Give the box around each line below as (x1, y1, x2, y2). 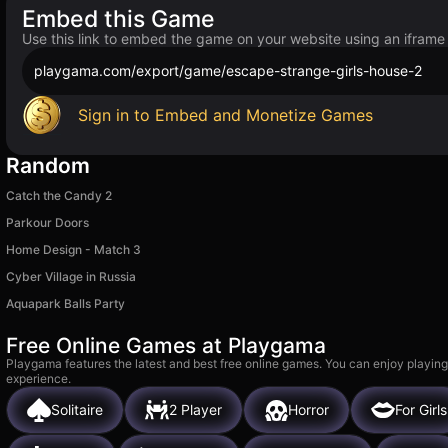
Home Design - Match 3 (6, 241, 141, 257)
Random (6, 152, 90, 178)
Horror (288, 401, 329, 419)
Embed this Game (22, 4, 215, 33)
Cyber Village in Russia (6, 268, 136, 284)
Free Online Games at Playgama (6, 332, 326, 358)
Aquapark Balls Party (6, 295, 125, 311)
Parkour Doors (6, 214, 89, 230)
